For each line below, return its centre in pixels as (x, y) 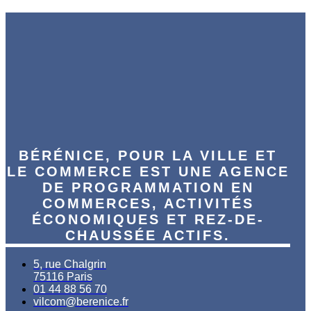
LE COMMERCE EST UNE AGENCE (148, 172)
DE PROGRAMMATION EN (148, 188)
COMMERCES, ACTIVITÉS (148, 204)
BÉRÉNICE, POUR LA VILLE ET (148, 156)
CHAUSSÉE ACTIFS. (148, 236)
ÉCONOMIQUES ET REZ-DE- (148, 220)
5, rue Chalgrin (70, 264)
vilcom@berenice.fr (81, 302)
